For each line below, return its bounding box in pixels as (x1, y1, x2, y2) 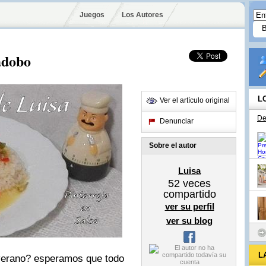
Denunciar (160, 117, 194, 125)
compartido (163, 188, 216, 200)
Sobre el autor (149, 141, 197, 150)
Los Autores (121, 11, 163, 19)
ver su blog (166, 216, 213, 226)
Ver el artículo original (160, 96, 230, 104)
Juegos (80, 11, 104, 19)
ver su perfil (164, 201, 214, 211)
